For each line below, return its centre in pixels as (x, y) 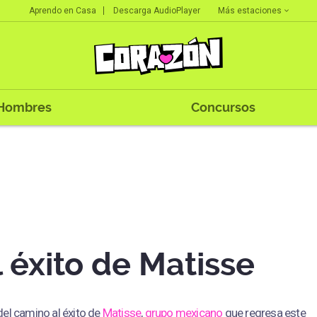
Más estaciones (249, 10)
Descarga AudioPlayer (156, 11)
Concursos (223, 107)
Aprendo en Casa (62, 11)
